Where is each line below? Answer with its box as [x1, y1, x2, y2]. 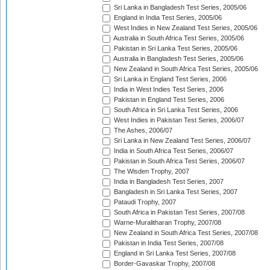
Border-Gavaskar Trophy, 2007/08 [112, 260, 215, 268]
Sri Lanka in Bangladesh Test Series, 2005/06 [112, 4, 246, 11]
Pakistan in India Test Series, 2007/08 [112, 239, 224, 247]
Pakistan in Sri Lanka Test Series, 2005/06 [112, 45, 237, 52]
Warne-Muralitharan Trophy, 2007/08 [112, 219, 221, 227]
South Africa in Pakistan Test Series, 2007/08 [112, 209, 245, 216]
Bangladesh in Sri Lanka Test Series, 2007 [112, 188, 237, 196]
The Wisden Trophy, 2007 [112, 168, 189, 175]
